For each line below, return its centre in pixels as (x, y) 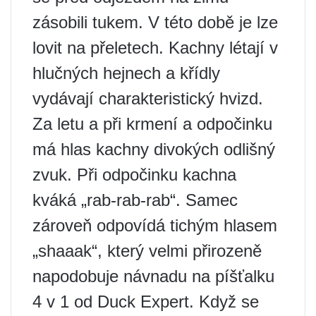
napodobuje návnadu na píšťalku (153, 276)
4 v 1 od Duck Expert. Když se (146, 302)
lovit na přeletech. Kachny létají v (155, 48)
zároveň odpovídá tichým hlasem (155, 226)
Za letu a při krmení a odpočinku (152, 124)
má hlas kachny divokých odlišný (154, 150)
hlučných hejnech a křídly (126, 73)
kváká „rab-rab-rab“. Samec (135, 200)
